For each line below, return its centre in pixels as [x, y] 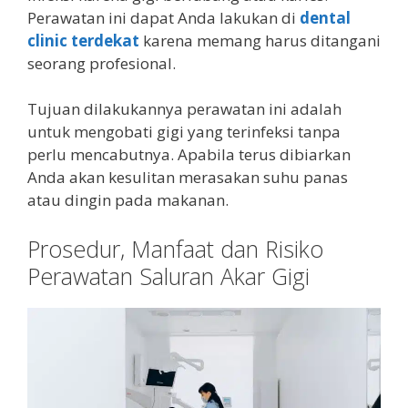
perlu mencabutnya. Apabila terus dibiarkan [189, 154]
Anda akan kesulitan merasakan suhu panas [188, 177]
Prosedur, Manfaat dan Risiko [175, 248]
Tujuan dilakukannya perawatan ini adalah [184, 109]
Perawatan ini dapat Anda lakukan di [163, 17]
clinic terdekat [83, 40]
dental [325, 17]
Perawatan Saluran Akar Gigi [168, 275]
